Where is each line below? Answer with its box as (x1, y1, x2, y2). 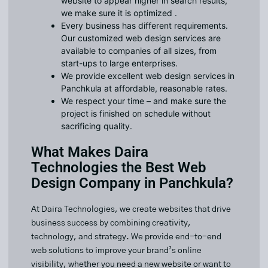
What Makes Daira (31, 144, 148, 161)
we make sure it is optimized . (61, 8, 177, 19)
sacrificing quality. (61, 121, 132, 132)
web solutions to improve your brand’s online (31, 246, 202, 255)
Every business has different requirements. (61, 20, 228, 31)
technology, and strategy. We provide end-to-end (31, 233, 221, 242)
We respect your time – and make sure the (61, 96, 226, 106)
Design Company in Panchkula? (31, 175, 233, 192)
